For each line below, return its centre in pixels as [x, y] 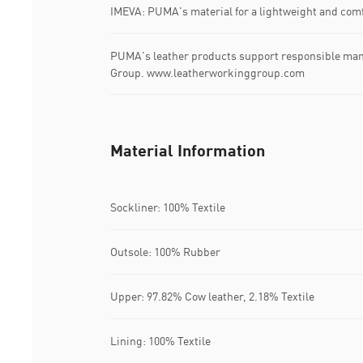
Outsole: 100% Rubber [165, 252]
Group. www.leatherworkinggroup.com [207, 72]
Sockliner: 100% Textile [168, 207]
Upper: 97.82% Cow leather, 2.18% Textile [212, 297]
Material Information [188, 149]
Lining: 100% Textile [160, 341]
